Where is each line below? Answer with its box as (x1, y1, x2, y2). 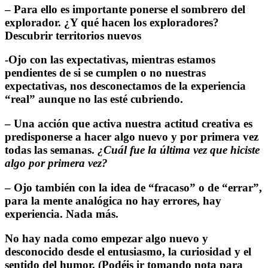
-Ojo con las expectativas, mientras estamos (5, 53, 215, 66)
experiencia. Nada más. (5, 207, 118, 220)
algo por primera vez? (5, 157, 108, 170)
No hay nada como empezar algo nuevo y (5, 232, 208, 245)
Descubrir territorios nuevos (5, 29, 141, 42)
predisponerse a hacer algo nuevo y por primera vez (5, 130, 258, 144)
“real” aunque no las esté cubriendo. (5, 93, 183, 106)
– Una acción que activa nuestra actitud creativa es (5, 117, 252, 130)
